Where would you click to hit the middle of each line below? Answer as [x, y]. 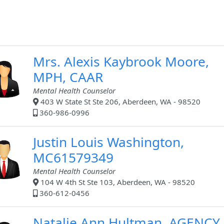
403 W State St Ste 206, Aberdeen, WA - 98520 [119, 102]
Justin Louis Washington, [108, 142]
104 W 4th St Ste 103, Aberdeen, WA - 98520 [117, 182]
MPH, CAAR [68, 77]
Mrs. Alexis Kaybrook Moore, [121, 62]
